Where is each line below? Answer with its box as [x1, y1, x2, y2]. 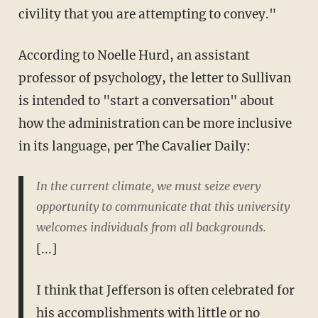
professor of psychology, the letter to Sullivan [18, 70, 291, 86]
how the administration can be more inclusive [18, 115, 292, 131]
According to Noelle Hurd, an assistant [18, 47, 250, 63]
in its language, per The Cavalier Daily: [18, 138, 251, 154]
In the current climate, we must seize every [35, 178, 261, 193]
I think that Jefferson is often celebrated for [35, 282, 295, 298]
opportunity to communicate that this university [35, 199, 290, 214]
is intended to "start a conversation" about [18, 92, 274, 109]
